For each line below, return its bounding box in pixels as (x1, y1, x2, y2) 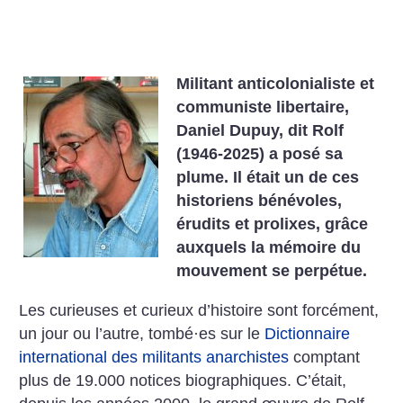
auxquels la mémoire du (176, 238, 362, 256)
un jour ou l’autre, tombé (19, 324, 194, 343)
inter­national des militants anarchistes (19, 347, 290, 366)
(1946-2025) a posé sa (176, 145, 344, 163)
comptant (289, 347, 361, 366)
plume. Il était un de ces (176, 168, 360, 186)
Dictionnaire (264, 324, 351, 343)
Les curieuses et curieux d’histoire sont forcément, (19, 300, 380, 319)
